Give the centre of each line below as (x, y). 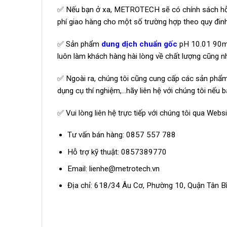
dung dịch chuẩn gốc (139, 44)
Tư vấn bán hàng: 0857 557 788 (121, 135)
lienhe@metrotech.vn (124, 168)
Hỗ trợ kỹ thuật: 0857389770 (117, 152)
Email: (78, 168)
